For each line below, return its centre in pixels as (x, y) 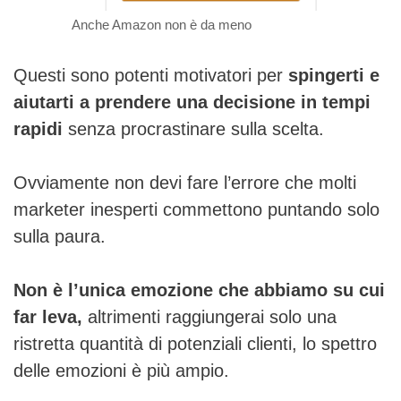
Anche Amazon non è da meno (161, 24)
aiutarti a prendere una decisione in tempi (192, 102)
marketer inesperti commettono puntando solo (196, 209)
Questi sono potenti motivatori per (151, 75)
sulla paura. (60, 236)
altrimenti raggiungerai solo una (209, 316)
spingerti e (334, 75)
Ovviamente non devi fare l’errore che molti (185, 182)
